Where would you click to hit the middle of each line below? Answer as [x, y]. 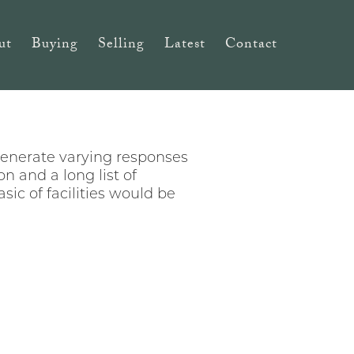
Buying [55, 45]
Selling [121, 45]
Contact [251, 45]
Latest [185, 45]
